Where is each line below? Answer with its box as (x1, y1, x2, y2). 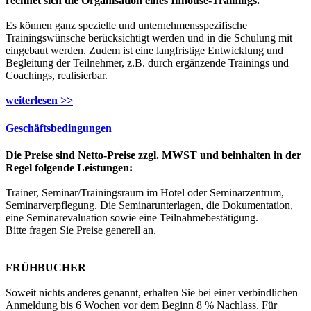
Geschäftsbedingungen (6, 121, 112, 134)
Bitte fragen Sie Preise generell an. (6, 224, 156, 236)
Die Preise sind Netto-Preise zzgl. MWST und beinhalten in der (6, 149, 301, 161)
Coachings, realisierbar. (6, 69, 108, 82)
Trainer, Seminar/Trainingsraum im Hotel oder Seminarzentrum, (6, 186, 284, 199)
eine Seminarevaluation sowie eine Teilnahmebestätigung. (6, 211, 258, 224)
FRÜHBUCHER (6, 261, 86, 274)
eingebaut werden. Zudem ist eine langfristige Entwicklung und (6, 44, 283, 57)
